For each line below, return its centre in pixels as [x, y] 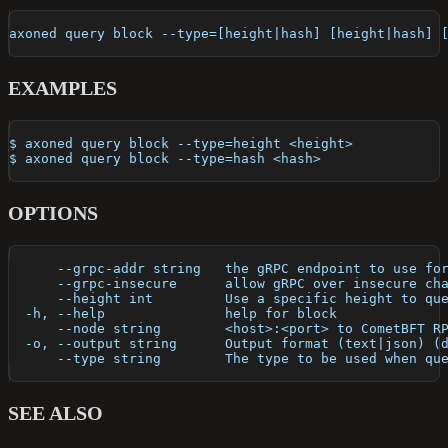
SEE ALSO [55, 413]
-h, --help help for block [173, 314]
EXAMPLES [62, 88]
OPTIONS [53, 213]
